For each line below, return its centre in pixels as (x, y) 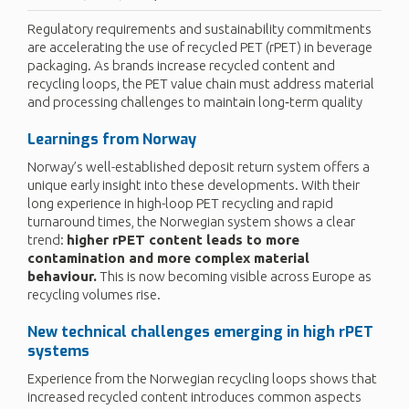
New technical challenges (119, 331)
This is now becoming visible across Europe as (234, 276)
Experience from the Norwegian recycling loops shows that (202, 378)
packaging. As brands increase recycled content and (181, 65)
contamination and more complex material (168, 257)
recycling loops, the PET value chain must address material (201, 83)
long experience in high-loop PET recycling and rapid (180, 203)
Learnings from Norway (112, 139)
